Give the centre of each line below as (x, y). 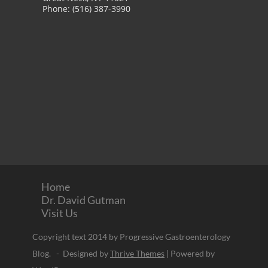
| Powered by (190, 253)
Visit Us (60, 213)
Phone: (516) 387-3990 (86, 8)
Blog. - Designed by (71, 253)
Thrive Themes (137, 253)
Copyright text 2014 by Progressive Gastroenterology (131, 236)
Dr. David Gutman (83, 200)
